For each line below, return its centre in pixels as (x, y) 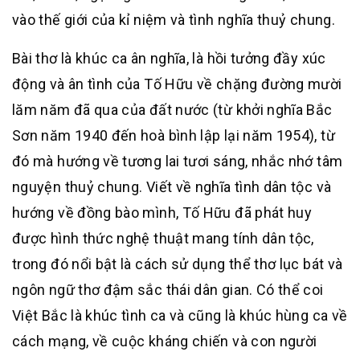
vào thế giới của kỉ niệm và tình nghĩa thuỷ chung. (174, 20)
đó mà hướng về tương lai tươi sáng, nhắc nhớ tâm (178, 161)
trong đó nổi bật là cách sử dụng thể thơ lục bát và (178, 264)
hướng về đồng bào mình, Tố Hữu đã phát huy (162, 213)
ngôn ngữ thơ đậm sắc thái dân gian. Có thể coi (168, 290)
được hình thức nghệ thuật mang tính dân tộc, (163, 238)
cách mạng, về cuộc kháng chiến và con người (165, 341)
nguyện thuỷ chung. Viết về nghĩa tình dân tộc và (172, 187)
